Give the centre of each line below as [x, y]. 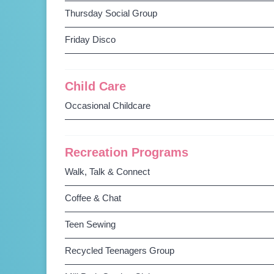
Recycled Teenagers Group [120, 250]
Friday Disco [91, 39]
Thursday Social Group [111, 13]
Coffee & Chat [93, 198]
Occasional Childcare [108, 106]
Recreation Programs [127, 152]
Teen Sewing [91, 224]
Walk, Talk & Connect [108, 172]
